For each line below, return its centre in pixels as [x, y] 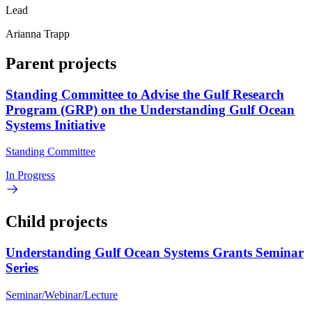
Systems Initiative [55, 125]
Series [22, 268]
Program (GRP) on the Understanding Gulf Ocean [150, 109]
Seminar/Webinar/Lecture [62, 295]
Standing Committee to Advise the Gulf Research [145, 94]
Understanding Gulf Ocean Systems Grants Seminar [155, 253]
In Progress [30, 175]
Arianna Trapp [38, 33]
